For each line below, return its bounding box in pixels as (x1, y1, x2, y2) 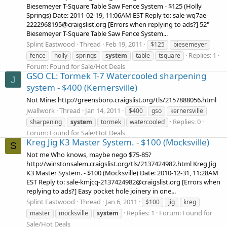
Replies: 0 (173, 117, 201, 126)
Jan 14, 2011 (85, 105, 121, 115)
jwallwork (26, 105, 55, 115)
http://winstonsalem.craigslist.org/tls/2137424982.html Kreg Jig (26, 159, 216, 168)
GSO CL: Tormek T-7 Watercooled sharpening (26, 70, 206, 82)
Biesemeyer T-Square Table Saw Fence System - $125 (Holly (26, 1, 202, 11)
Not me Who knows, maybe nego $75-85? (26, 149, 152, 159)
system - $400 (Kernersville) (26, 82, 137, 94)
